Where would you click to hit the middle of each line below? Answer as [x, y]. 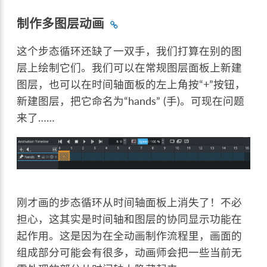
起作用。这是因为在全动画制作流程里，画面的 [130, 235]
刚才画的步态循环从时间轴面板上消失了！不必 [130, 202]
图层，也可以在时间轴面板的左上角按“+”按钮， [131, 85]
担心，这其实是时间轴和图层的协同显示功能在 [130, 219]
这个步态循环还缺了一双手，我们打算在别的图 [130, 51]
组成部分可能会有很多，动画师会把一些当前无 [130, 252]
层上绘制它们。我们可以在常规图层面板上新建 [130, 68]
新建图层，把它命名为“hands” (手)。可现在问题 [131, 101]
